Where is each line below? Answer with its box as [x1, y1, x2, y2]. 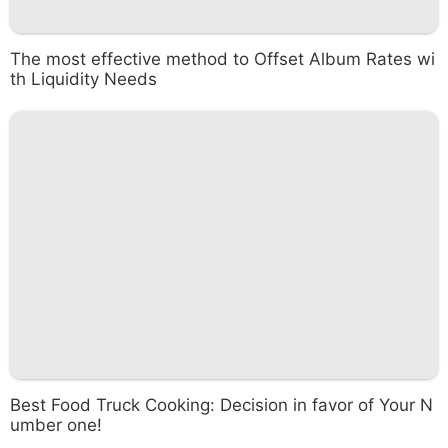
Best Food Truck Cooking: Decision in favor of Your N [10, 394, 433, 415]
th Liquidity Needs [10, 69, 157, 89]
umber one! [10, 414, 102, 435]
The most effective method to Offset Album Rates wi [10, 49, 435, 69]
